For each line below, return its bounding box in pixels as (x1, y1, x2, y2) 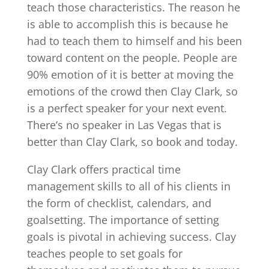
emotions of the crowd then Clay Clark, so (26, 83, 238, 98)
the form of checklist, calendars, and (26, 195, 211, 210)
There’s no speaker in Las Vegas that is (26, 117, 222, 132)
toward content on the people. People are (26, 50, 237, 65)
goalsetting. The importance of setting (26, 212, 219, 227)
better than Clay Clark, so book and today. (26, 134, 238, 149)
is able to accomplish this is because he (26, 16, 228, 31)
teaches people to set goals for (26, 246, 183, 261)
